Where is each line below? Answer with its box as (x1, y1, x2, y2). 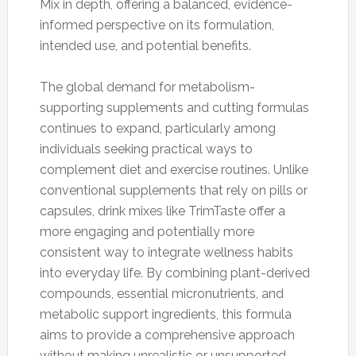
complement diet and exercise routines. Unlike (39, 161, 308, 177)
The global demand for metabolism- (39, 79, 255, 95)
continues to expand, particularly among (39, 120, 276, 136)
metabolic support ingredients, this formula (39, 306, 292, 322)
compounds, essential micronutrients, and (39, 285, 284, 301)
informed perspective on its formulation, (39, 17, 274, 33)
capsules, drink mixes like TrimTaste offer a (39, 203, 285, 219)
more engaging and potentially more (39, 223, 254, 239)
